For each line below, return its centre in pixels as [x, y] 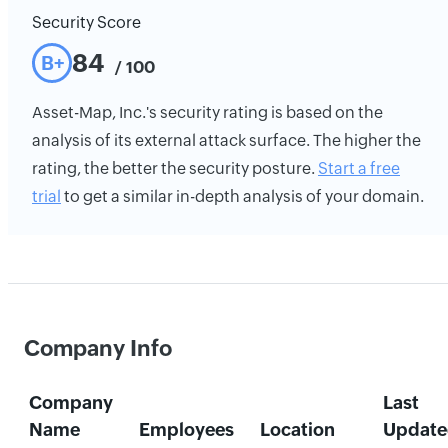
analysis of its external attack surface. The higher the [226, 140]
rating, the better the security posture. [175, 168]
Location [297, 429]
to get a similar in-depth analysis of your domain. [242, 196]
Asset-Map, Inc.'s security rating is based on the [207, 112]
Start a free [359, 168]
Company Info [98, 348]
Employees [186, 429]
